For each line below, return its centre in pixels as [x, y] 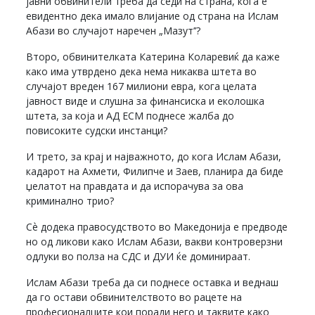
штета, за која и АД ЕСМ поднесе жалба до [130, 116]
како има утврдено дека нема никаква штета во [142, 72]
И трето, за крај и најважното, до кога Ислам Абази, [154, 157]
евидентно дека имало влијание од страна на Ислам [153, 16]
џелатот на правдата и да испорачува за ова [135, 186]
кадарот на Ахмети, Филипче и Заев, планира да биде [155, 172]
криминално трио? [70, 201]
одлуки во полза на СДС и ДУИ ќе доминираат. [139, 257]
